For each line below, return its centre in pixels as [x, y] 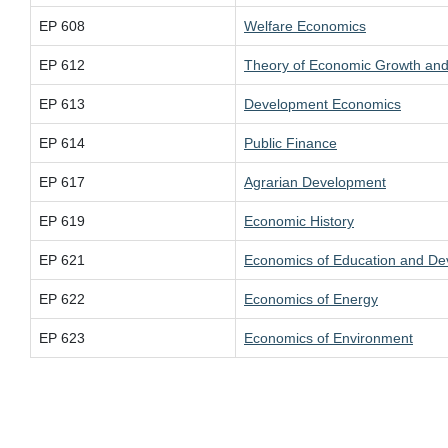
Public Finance [290, 143]
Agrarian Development [315, 182]
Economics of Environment [328, 338]
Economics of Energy [311, 299]
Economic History [299, 221]
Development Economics [322, 104]
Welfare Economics [305, 26]
